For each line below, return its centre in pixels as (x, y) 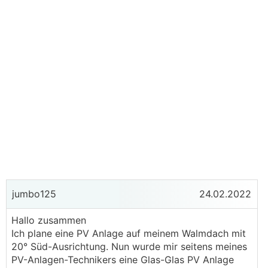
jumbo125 (33, 194)
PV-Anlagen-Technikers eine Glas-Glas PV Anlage (123, 260)
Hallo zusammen (49, 220)
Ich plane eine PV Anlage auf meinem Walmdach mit (129, 233)
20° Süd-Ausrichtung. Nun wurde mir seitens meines (129, 246)
